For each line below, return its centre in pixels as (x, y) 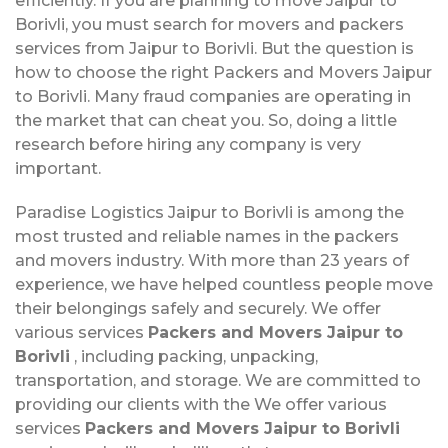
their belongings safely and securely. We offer (198, 308)
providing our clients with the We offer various (201, 404)
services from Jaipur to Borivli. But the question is (214, 48)
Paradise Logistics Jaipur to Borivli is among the (209, 212)
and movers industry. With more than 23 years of (212, 260)
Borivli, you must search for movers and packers (209, 24)
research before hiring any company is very (188, 144)
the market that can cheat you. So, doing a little (206, 120)
